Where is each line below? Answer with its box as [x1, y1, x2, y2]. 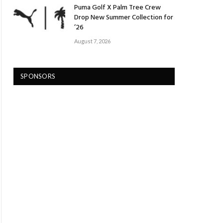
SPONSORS [20, 72, 56, 80]
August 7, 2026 [74, 37, 111, 44]
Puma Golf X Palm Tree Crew [74, 1, 161, 13]
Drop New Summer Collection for [74, 11, 173, 23]
